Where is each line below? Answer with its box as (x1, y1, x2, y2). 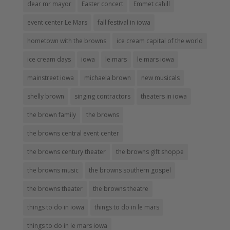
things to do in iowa (27, 202, 84, 212)
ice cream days (27, 54, 71, 64)
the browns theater (27, 184, 83, 193)
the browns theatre (92, 184, 148, 193)
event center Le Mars (27, 17, 87, 27)
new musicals (141, 73, 180, 82)
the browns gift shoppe (116, 147, 184, 156)
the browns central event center (27, 128, 119, 138)
